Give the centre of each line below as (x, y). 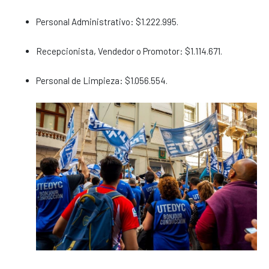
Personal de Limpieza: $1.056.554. (102, 81)
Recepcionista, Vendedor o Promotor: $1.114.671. (129, 51)
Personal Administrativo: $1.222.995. (107, 22)
